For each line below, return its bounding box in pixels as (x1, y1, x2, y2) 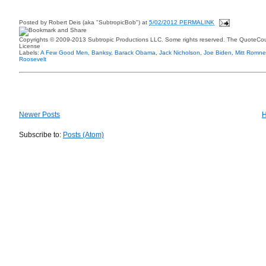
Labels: (19, 49, 40, 56)
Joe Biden (204, 49, 232, 56)
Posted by (19, 19, 49, 26)
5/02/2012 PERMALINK (149, 19, 214, 26)
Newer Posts (19, 110, 60, 119)
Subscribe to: (19, 130, 63, 139)
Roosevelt (19, 56, 46, 62)
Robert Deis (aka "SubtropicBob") (49, 19, 140, 26)
